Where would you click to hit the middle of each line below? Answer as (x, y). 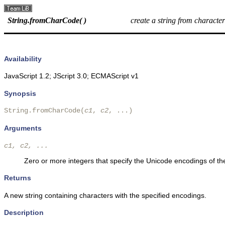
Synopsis (20, 93)
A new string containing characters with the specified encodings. (105, 195)
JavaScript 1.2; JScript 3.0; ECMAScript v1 (71, 76)
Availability (23, 59)
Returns (18, 178)
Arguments (23, 128)
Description (24, 213)
